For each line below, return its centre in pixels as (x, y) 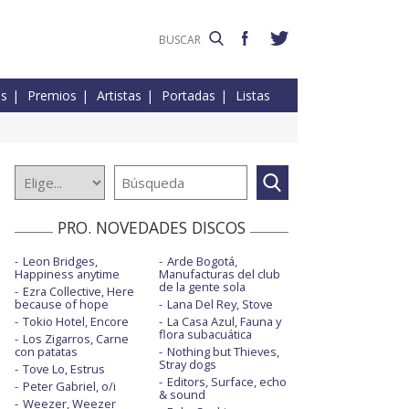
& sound (182, 395)
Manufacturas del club (219, 274)
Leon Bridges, (60, 262)
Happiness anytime (67, 274)
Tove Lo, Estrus (64, 369)
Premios (52, 96)
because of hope (62, 304)
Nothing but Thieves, (223, 352)
